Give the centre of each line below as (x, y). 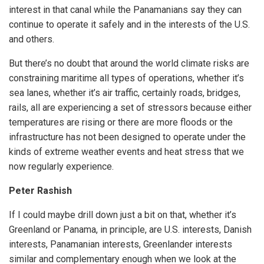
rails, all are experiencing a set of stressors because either (130, 108)
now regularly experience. (61, 167)
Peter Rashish (40, 191)
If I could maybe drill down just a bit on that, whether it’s (123, 215)
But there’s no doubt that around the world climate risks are (129, 64)
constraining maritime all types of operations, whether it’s (126, 78)
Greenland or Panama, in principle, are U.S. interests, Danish (130, 230)
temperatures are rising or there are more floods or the (121, 123)
